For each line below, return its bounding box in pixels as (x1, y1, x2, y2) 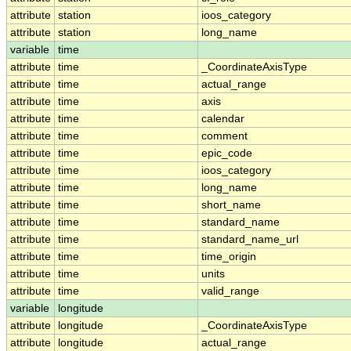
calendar (201, 113, 244, 125)
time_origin (201, 251, 256, 263)
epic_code (201, 147, 252, 160)
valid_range (201, 285, 259, 298)
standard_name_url (201, 233, 299, 246)
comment (201, 130, 248, 143)
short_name (201, 199, 261, 212)
